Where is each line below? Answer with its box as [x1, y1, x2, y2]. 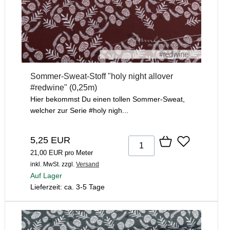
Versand [76, 161, 99, 168]
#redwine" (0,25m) [30, 83, 97, 92]
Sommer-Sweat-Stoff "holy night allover [30, 72, 173, 81]
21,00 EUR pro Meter [30, 149, 93, 157]
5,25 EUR [30, 135, 70, 146]
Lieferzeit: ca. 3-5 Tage [30, 183, 105, 191]
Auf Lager [30, 171, 62, 180]
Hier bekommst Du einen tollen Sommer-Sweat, [30, 95, 185, 104]
